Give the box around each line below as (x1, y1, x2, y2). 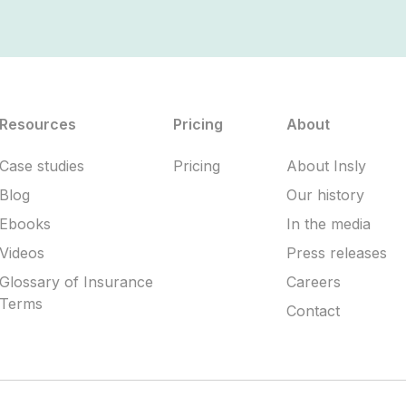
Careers (286, 273, 342, 292)
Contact (286, 302, 341, 321)
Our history (286, 186, 365, 205)
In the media (286, 215, 372, 234)
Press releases (286, 244, 388, 263)
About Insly (286, 157, 367, 176)
